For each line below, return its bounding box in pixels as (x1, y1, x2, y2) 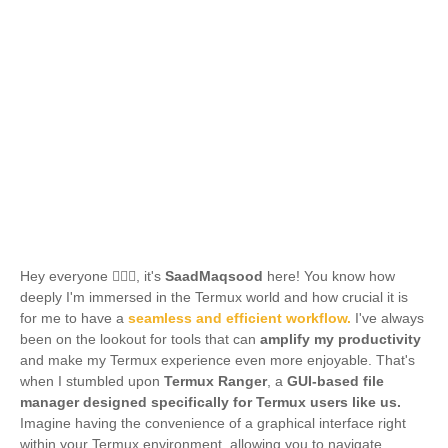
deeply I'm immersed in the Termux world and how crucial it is (20, 289, 408, 305)
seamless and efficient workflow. (124, 310, 351, 326)
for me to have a (20, 310, 124, 326)
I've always (351, 310, 424, 326)
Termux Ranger (164, 373, 267, 389)
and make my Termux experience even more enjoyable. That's (20, 352, 415, 368)
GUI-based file (287, 373, 384, 389)
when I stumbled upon (20, 373, 164, 389)
